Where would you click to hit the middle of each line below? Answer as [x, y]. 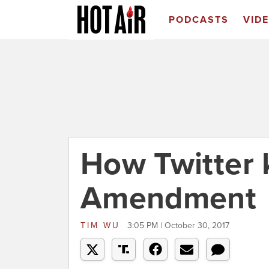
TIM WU [102, 225]
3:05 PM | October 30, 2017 [178, 225]
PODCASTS [198, 20]
